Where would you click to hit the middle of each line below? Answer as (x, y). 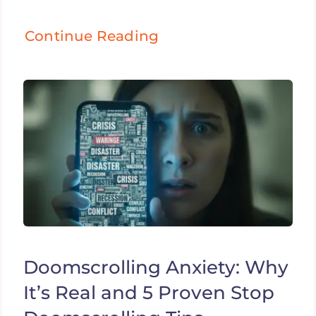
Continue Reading (92, 36)
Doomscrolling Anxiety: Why (156, 268)
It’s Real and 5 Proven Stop (149, 293)
